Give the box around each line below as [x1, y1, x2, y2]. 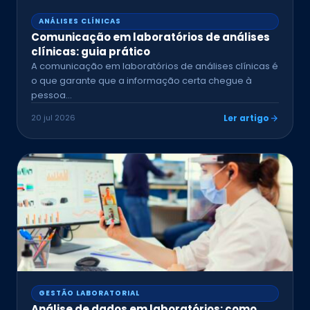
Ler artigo [224, 112, 269, 124]
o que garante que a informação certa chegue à [31, 74, 252, 87]
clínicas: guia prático [31, 44, 150, 59]
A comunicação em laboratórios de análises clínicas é [31, 60, 278, 73]
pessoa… [31, 89, 72, 102]
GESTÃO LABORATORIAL [39, 288, 140, 298]
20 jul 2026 [31, 112, 75, 123]
